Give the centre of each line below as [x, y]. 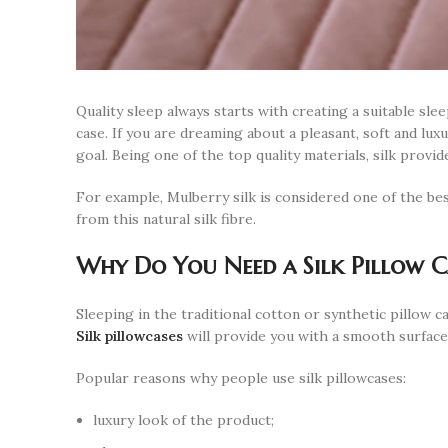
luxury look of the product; [183, 420]
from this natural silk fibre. [166, 219]
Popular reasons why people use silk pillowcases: [241, 378]
